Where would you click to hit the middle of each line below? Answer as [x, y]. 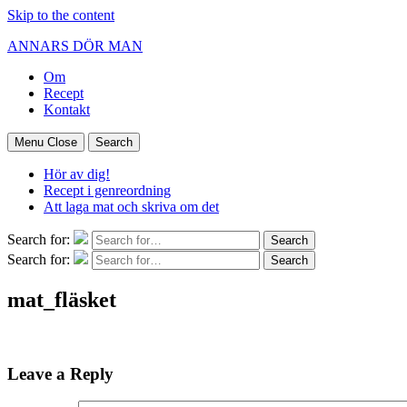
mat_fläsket [62, 299]
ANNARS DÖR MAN [75, 46]
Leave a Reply [60, 373]
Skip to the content [61, 15]
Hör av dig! [77, 174]
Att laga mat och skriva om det [131, 207]
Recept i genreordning [107, 190]
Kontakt [67, 109]
